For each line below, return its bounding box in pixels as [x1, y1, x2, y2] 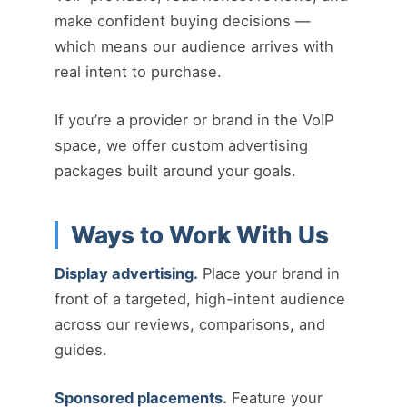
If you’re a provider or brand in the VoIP [55, 110, 333, 129]
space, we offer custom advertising [55, 135, 308, 154]
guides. [55, 341, 107, 360]
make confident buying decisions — [55, 12, 311, 30]
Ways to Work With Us [71, 221, 329, 250]
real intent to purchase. [55, 63, 222, 81]
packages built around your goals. [55, 161, 296, 180]
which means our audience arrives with [55, 37, 333, 55]
